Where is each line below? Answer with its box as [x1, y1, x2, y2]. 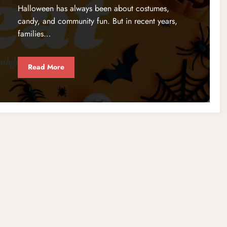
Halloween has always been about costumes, [17, 2, 169, 14]
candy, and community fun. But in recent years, [17, 15, 177, 27]
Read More [27, 62, 64, 72]
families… [17, 27, 51, 40]
